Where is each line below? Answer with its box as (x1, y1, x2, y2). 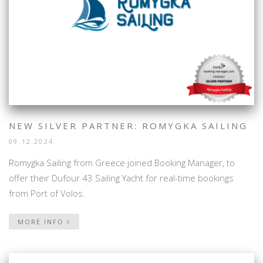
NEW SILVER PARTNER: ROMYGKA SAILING (9, 119, 248, 131)
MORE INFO (18, 217, 67, 226)
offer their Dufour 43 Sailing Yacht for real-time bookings (9, 171, 234, 184)
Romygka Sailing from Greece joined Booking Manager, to (9, 156, 235, 168)
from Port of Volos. (9, 187, 85, 199)
